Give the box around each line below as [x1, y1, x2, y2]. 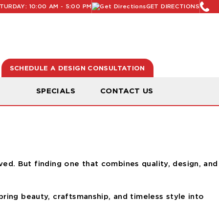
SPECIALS [36, 87, 75, 96]
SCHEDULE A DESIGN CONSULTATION [9, 64, 145, 72]
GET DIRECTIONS [146, 3, 199, 10]
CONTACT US [100, 87, 153, 96]
